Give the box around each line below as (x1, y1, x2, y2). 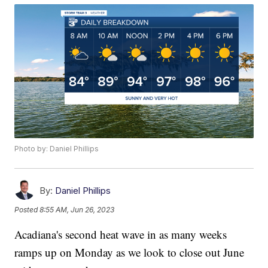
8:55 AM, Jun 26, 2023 (39, 205, 115, 214)
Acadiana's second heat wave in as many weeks (14, 227, 227, 242)
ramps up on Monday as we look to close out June (14, 245, 245, 260)
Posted (14, 205, 40, 214)
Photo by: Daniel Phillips (14, 144, 99, 154)
